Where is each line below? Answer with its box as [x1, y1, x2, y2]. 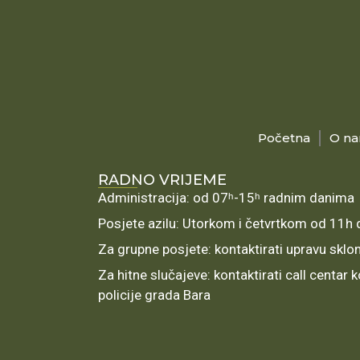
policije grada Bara [98, 286, 211, 303]
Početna [257, 129, 310, 145]
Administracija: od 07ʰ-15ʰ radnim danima [98, 189, 354, 206]
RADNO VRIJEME [98, 170, 227, 189]
